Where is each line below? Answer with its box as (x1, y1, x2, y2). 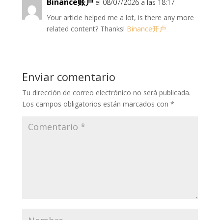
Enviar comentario (22, 69, 115, 84)
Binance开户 (126, 24, 166, 33)
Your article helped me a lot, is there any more (46, 13, 194, 22)
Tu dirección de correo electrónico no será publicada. (22, 88, 191, 97)
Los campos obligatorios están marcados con (22, 99, 170, 109)
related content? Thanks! (46, 24, 127, 33)
